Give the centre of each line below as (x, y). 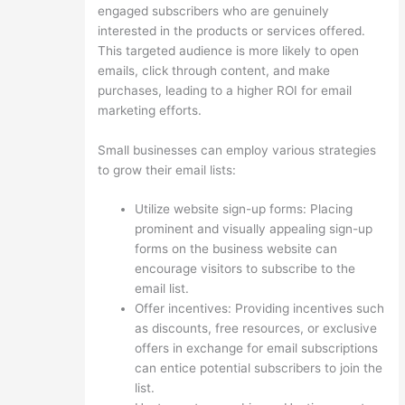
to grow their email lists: (166, 170)
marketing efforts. (149, 110)
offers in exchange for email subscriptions (256, 348)
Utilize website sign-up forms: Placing (243, 209)
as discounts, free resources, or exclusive (255, 329)
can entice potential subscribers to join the (258, 368)
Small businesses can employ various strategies (236, 150)
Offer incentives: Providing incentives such (259, 309)
